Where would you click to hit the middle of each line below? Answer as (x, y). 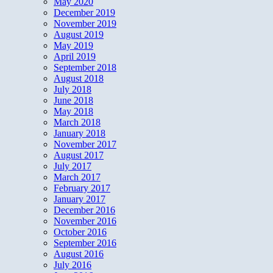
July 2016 (73, 265)
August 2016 (79, 254)
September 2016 (85, 243)
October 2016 (80, 232)
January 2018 (80, 133)
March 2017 (77, 177)
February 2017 (82, 188)
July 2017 (73, 166)
